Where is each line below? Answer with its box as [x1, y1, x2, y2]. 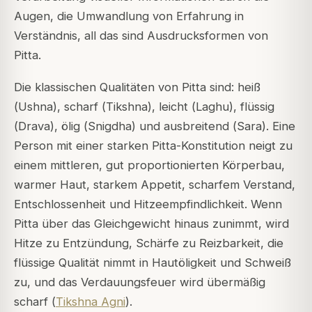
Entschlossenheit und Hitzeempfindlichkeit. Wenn [14, 196, 282, 211]
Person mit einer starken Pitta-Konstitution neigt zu [14, 138, 292, 153]
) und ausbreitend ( [132, 118, 237, 133]
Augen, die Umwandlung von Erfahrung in [14, 8, 244, 23]
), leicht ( [148, 99, 196, 114]
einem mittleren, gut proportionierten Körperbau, [14, 157, 285, 172]
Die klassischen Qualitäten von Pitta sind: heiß [14, 79, 260, 94]
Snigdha [88, 118, 132, 133]
